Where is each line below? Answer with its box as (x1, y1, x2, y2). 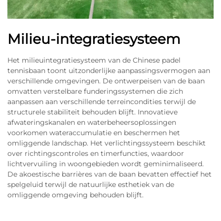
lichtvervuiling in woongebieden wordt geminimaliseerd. (7, 159, 204, 168)
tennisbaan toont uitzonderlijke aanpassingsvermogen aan (7, 66, 210, 75)
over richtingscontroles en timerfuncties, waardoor (7, 148, 184, 158)
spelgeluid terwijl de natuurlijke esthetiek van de (7, 180, 174, 189)
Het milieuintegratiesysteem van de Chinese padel (7, 55, 181, 65)
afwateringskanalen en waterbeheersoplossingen (7, 117, 176, 127)
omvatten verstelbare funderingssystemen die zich (7, 86, 183, 96)
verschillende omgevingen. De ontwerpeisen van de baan (7, 76, 205, 85)
